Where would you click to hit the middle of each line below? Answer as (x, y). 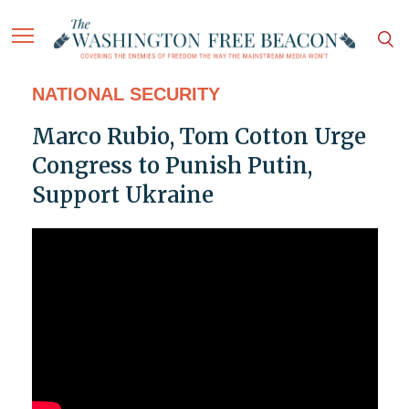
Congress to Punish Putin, (172, 166)
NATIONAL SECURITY (126, 94)
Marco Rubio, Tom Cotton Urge (199, 137)
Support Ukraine (122, 195)
